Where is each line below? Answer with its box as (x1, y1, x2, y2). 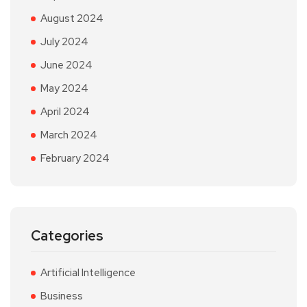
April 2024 (40, 104, 90, 119)
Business (40, 288, 83, 303)
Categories (31, 226, 103, 245)
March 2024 (40, 127, 97, 142)
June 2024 (40, 58, 93, 72)
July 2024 (40, 34, 88, 49)
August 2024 (40, 11, 103, 25)
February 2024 (40, 151, 110, 165)
